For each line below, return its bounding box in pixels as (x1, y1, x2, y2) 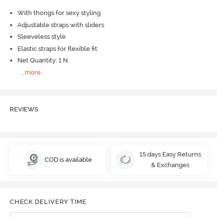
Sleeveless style (17, 33, 66, 41)
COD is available (45, 155, 93, 163)
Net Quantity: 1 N (17, 57, 68, 64)
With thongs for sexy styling (17, 9, 101, 17)
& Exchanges (151, 161, 189, 169)
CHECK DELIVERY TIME (9, 198, 87, 206)
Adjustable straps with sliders (17, 21, 104, 29)
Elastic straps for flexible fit (17, 45, 97, 52)
